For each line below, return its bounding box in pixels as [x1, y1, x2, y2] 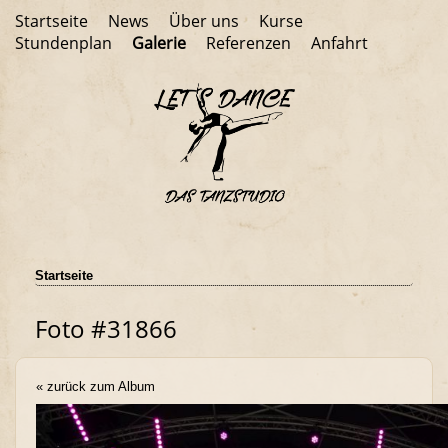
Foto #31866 [35, 311, 177, 345]
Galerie [132, 32, 186, 54]
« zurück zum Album [36, 378, 155, 394]
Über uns [169, 10, 239, 32]
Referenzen [206, 32, 291, 54]
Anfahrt [311, 32, 368, 54]
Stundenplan [15, 32, 112, 54]
